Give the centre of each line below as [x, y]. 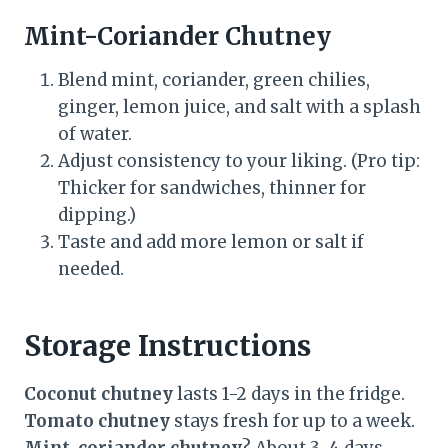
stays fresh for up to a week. [292, 420]
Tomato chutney [97, 420]
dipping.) [97, 214]
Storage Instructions [167, 345]
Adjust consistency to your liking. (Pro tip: [239, 160]
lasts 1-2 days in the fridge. [289, 393]
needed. [91, 268]
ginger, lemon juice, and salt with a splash [239, 106]
